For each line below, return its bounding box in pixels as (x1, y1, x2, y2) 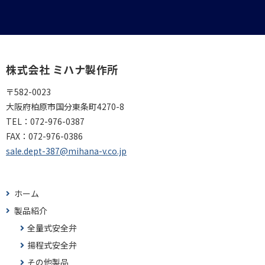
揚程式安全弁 (27, 238, 77, 251)
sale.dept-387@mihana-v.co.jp (6, 144, 127, 157)
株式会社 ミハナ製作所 (6, 61, 118, 77)
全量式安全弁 (27, 221, 77, 234)
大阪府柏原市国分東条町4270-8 (6, 100, 124, 112)
